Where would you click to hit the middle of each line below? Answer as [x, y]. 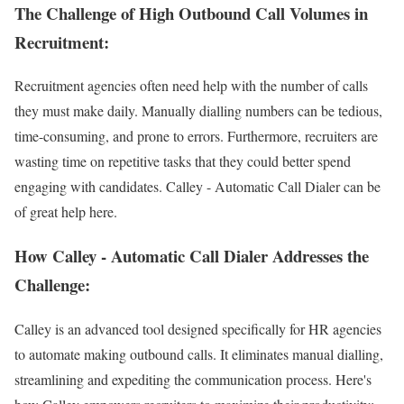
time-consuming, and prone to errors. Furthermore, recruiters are [196, 136]
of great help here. [66, 212]
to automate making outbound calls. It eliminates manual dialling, [199, 353]
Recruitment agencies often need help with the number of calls [191, 86]
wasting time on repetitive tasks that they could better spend [183, 161]
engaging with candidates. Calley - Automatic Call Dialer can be [197, 187]
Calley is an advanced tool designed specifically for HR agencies [198, 328]
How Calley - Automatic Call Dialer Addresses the [192, 255]
